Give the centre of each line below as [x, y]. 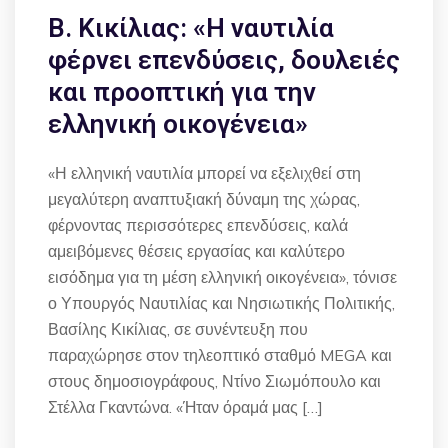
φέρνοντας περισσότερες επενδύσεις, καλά [198, 225]
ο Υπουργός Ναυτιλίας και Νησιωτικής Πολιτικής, [221, 303]
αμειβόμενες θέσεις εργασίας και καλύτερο [196, 251]
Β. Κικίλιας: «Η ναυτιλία [191, 28]
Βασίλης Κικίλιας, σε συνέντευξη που [178, 329]
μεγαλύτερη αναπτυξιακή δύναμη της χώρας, [204, 199]
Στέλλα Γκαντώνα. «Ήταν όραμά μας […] [185, 407]
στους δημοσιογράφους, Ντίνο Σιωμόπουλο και [214, 381]
